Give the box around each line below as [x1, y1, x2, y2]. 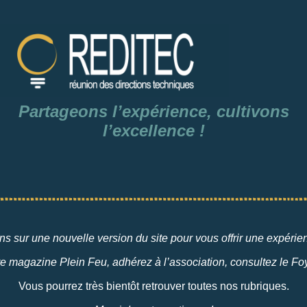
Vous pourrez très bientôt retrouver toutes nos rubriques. [18, 280, 289, 293]
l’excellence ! [102, 121, 205, 140]
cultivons [211, 102, 289, 121]
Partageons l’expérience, [18, 102, 212, 121]
